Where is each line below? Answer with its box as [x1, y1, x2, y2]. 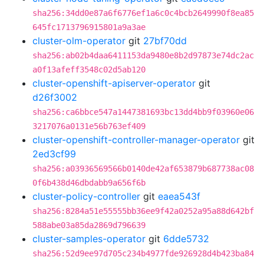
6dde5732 [163, 233, 209, 245]
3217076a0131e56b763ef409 [32, 121, 146, 131]
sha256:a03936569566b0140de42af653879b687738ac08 [32, 164, 254, 173]
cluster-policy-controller [32, 190, 140, 202]
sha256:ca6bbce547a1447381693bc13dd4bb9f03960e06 [32, 107, 254, 117]
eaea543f [158, 190, 200, 202]
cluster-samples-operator [32, 233, 146, 245]
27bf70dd [143, 35, 187, 47]
